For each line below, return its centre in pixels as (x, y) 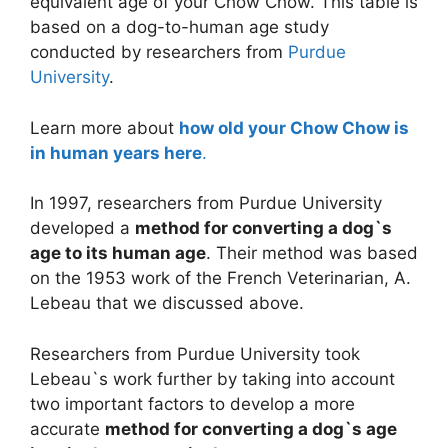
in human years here (116, 152)
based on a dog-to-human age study (179, 27)
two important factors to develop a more (192, 403)
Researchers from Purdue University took (195, 353)
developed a (82, 228)
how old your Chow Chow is (294, 127)
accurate (67, 428)
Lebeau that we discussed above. (167, 303)
